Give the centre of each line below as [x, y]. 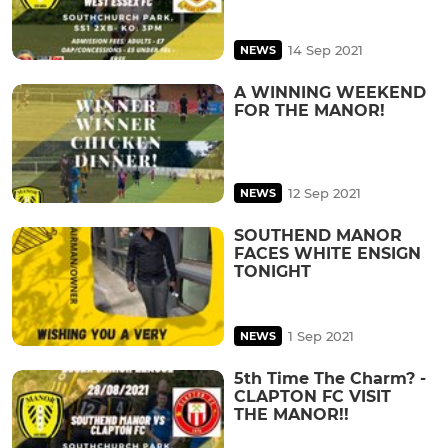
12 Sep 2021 [324, 193]
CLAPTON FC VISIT [312, 397]
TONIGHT [272, 272]
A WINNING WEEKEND [330, 92]
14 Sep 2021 [325, 49]
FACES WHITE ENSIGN [327, 254]
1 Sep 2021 [321, 336]
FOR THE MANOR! [309, 110]
